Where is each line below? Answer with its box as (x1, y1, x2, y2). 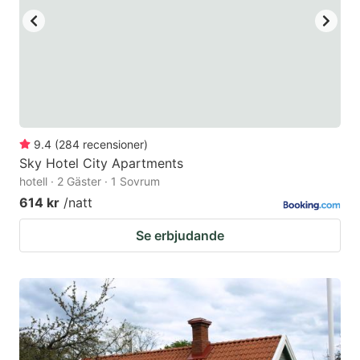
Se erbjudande (136, 227, 224, 244)
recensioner (83, 137, 144, 152)
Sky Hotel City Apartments (19, 155, 183, 172)
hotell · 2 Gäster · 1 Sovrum (19, 174, 160, 189)
